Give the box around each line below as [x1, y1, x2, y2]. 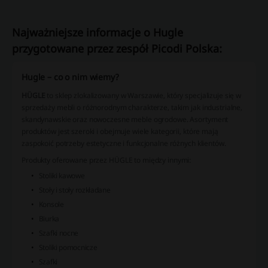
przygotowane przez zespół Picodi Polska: [12, 41, 222, 56]
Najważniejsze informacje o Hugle [12, 25, 183, 40]
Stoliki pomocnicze [38, 242, 98, 253]
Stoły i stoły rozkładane [38, 185, 111, 196]
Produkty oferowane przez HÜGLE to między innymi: [22, 155, 192, 166]
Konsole [38, 199, 64, 210]
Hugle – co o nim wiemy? [22, 71, 119, 83]
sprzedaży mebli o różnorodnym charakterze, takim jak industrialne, [22, 102, 243, 113]
